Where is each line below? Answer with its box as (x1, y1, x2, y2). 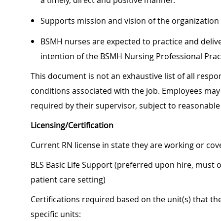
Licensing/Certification (31, 120, 113, 131)
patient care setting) (31, 174, 106, 185)
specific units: (31, 209, 81, 220)
